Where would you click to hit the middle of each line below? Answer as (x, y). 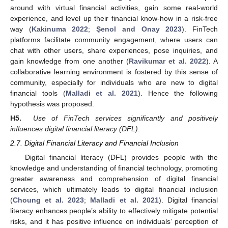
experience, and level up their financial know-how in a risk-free (114, 18)
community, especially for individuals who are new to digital (114, 82)
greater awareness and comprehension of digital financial (114, 179)
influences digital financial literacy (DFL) (74, 129)
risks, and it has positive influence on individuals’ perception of (114, 222)
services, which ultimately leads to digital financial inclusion (114, 190)
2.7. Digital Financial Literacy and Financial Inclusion (94, 143)
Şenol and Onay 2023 (139, 29)
